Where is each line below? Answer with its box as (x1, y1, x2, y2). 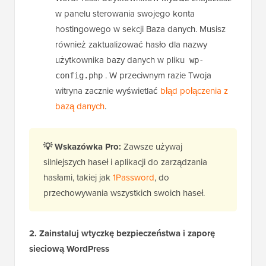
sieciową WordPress (29, 242, 109, 256)
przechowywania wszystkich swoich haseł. (43, 186, 205, 200)
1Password (113, 171, 154, 185)
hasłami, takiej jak (43, 171, 113, 185)
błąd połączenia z (160, 84, 228, 98)
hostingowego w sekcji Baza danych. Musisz (55, 23, 226, 36)
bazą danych (55, 100, 104, 113)
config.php (55, 71, 103, 81)
